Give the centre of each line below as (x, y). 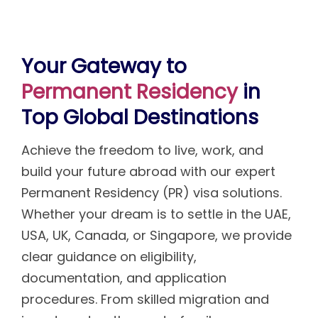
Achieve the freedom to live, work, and (142, 150)
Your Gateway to (104, 66)
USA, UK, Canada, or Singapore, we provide (157, 235)
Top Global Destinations (140, 117)
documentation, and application (124, 278)
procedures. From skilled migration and (145, 299)
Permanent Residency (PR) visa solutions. (152, 192)
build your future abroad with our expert (148, 171)
